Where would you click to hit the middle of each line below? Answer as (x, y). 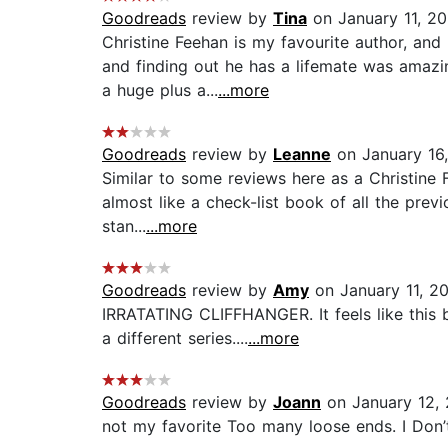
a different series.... (175, 338)
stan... (124, 226)
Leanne (302, 154)
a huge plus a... (160, 90)
